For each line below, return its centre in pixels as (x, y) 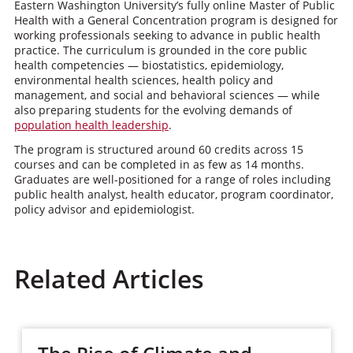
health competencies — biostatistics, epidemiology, (149, 65)
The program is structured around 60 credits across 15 (158, 149)
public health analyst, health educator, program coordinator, (173, 194)
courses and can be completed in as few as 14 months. (159, 164)
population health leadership (91, 125)
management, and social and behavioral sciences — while (167, 95)
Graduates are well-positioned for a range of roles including (172, 179)
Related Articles (109, 279)
